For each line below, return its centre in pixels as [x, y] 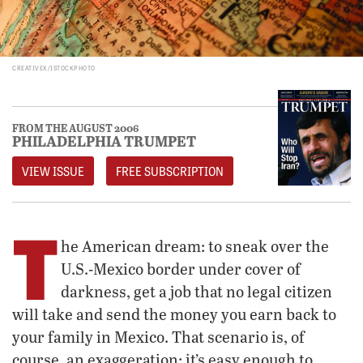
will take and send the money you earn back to [174, 314]
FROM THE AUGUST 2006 [75, 128]
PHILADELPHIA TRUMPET [104, 140]
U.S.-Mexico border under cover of [181, 268]
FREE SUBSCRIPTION [170, 171]
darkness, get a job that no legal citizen [196, 291]
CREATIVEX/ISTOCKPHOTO [54, 67]
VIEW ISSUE [53, 171]
